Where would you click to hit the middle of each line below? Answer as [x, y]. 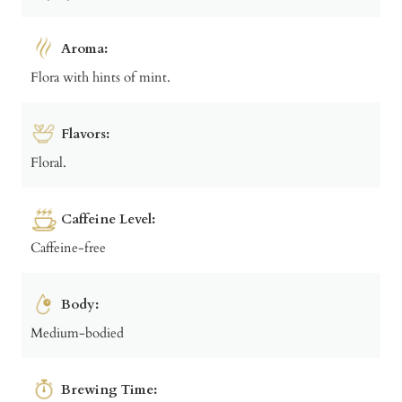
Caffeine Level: [108, 218]
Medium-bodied [77, 332]
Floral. [48, 162]
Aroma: [84, 48]
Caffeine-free [68, 247]
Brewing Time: [109, 389]
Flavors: [85, 133]
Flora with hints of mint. [100, 77]
